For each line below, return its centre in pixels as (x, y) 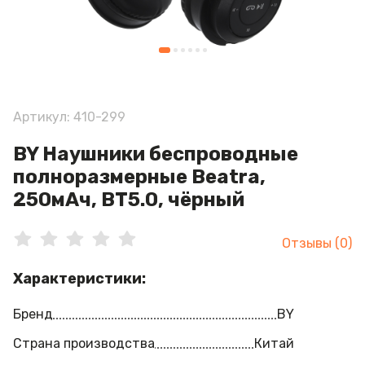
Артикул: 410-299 (69, 117)
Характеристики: (79, 279)
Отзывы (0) (317, 243)
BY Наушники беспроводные (156, 154)
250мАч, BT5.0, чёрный (129, 200)
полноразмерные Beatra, (139, 177)
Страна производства (84, 343)
